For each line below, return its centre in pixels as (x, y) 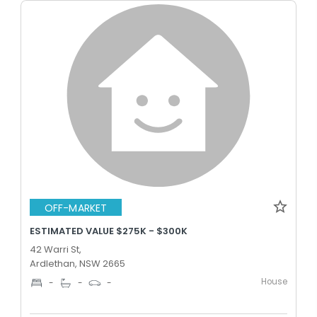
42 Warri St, (56, 249)
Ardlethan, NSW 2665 (77, 264)
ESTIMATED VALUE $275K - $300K (109, 231)
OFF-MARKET (76, 208)
